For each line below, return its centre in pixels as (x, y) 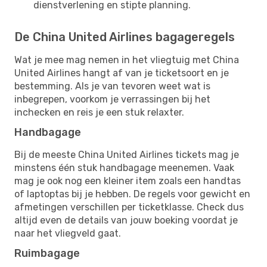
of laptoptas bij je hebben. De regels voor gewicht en (132, 194)
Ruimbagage (47, 253)
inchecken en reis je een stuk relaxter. (99, 112)
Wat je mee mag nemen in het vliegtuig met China (127, 60)
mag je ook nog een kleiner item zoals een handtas (128, 181)
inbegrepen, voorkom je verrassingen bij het (112, 99)
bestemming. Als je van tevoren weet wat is (112, 86)
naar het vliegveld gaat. (68, 233)
